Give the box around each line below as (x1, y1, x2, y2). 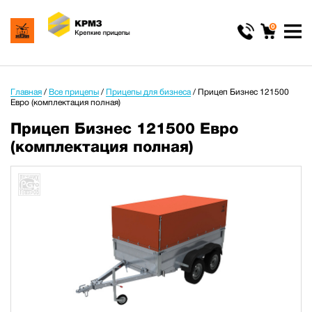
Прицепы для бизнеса (106, 87, 191, 97)
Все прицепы (49, 87, 99, 97)
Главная (10, 87, 42, 97)
